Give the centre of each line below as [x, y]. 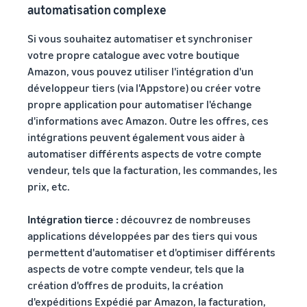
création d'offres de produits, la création [125, 285]
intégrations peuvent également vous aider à [136, 137]
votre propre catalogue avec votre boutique [134, 54]
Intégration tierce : [73, 219]
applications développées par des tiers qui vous [143, 235]
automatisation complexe [97, 9]
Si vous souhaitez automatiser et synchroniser [140, 38]
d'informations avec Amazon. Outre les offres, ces [148, 120]
